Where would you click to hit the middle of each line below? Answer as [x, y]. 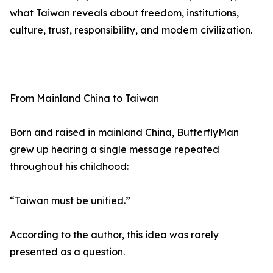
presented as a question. [67, 252]
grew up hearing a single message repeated [115, 150]
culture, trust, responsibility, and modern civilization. [131, 30]
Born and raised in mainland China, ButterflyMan [124, 133]
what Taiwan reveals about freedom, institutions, [124, 13]
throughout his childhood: [69, 167]
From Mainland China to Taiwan [84, 98]
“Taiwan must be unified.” [70, 201]
